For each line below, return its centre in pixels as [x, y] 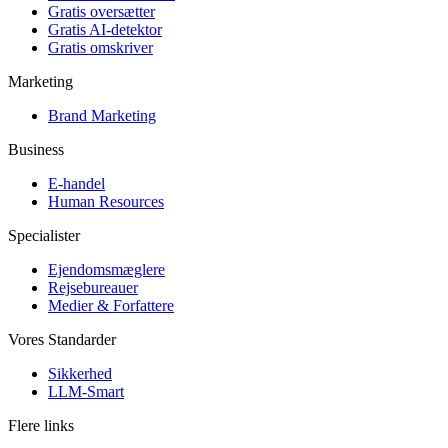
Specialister [44, 236]
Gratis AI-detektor [105, 30]
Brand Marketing [102, 116]
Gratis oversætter [101, 12]
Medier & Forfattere [111, 306]
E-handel [76, 184]
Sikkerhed [80, 374]
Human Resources [106, 202]
